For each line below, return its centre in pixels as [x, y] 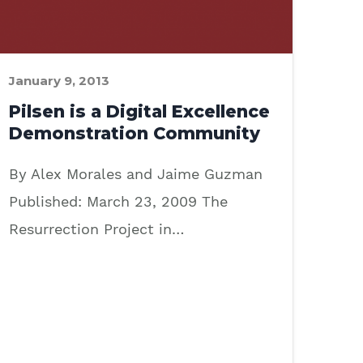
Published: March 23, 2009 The [118, 201]
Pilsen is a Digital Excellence [139, 111]
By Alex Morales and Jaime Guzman [136, 173]
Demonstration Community [135, 133]
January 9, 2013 [59, 80]
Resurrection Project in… [96, 228]
